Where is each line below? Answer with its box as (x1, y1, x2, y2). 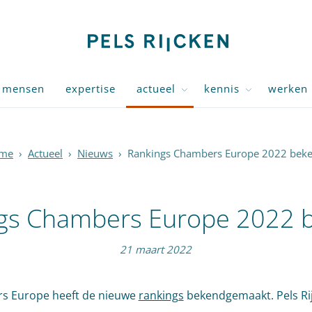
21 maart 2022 (120, 242, 192, 256)
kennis (204, 81, 240, 95)
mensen (2, 81, 45, 95)
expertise (65, 81, 116, 95)
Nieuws (77, 146, 113, 160)
